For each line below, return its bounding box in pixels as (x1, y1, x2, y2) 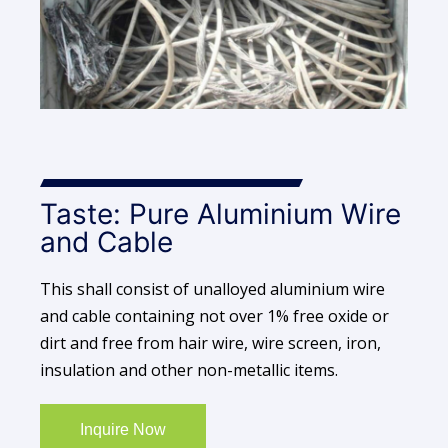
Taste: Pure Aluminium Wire (40, 196, 401, 231)
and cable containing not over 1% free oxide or (40, 304, 389, 327)
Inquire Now (79, 420, 166, 438)
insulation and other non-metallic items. (40, 358, 338, 381)
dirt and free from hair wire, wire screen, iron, (40, 331, 381, 354)
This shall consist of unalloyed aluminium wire (40, 277, 385, 300)
